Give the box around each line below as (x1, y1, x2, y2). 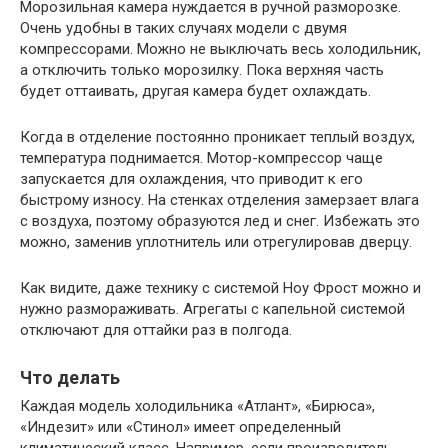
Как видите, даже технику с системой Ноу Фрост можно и (20, 278, 421, 297)
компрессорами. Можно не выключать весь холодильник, (20, 39, 421, 58)
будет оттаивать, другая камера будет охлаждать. (20, 81, 371, 100)
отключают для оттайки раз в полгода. (20, 320, 292, 339)
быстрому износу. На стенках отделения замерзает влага (20, 190, 419, 209)
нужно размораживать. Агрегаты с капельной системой (20, 299, 405, 318)
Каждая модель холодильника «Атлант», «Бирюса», (20, 396, 375, 415)
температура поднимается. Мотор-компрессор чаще (20, 148, 383, 167)
